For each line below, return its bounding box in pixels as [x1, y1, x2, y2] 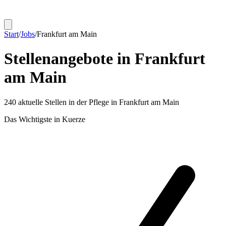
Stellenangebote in [4, 49, 135, 68]
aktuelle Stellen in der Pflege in [16, 97, 119, 106]
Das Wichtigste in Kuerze [4, 115, 85, 124]
